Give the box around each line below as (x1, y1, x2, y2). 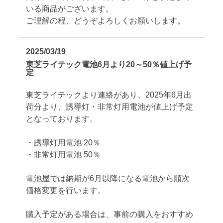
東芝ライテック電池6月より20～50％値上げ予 (26, 60, 192, 69)
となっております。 (26, 114, 98, 123)
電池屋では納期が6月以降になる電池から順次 (26, 174, 190, 183)
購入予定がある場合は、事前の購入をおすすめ (26, 210, 194, 219)
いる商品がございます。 (26, 4, 114, 13)
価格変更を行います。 (26, 186, 106, 195)
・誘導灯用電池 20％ (26, 138, 101, 147)
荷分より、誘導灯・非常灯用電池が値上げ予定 (26, 102, 194, 111)
